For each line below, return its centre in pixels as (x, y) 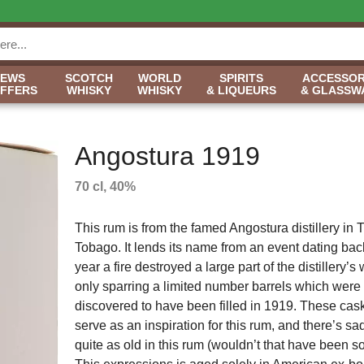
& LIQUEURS (241, 90)
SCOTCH (89, 78)
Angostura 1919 (167, 156)
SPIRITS (241, 78)
